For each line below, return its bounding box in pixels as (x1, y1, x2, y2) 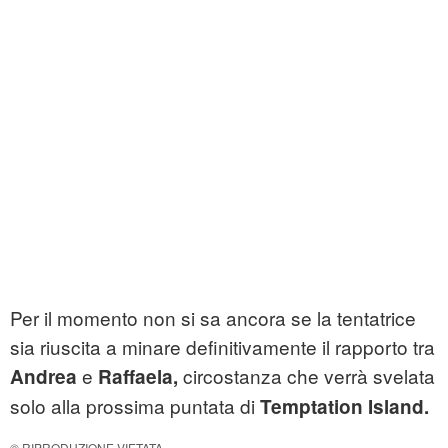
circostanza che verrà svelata (183, 362, 435, 390)
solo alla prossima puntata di (10, 392, 260, 420)
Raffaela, (98, 363, 183, 391)
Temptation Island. (260, 393, 429, 421)
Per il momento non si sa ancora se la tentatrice (10, 304, 416, 332)
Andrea (10, 363, 82, 391)
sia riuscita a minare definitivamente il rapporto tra (10, 333, 435, 361)
